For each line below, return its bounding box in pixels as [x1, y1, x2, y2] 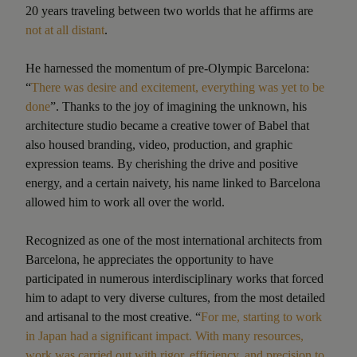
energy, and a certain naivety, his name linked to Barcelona [25, 175, 320, 190]
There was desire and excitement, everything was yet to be [31, 80, 324, 94]
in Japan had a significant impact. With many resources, [25, 328, 304, 343]
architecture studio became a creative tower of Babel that [25, 118, 309, 132]
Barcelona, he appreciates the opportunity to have [25, 252, 273, 266]
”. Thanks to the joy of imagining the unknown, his [50, 99, 307, 113]
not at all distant [25, 22, 104, 37]
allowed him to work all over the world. [25, 194, 225, 209]
